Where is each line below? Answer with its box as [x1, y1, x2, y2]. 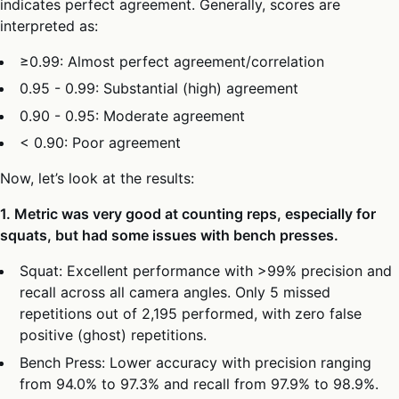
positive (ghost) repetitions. [20, 326, 208, 345]
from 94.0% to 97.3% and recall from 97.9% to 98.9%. [20, 374, 379, 393]
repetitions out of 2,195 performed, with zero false [20, 305, 362, 323]
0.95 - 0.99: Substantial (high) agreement [20, 79, 299, 98]
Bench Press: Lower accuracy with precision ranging [20, 353, 372, 371]
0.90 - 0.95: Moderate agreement [20, 106, 246, 125]
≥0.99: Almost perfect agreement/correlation [20, 53, 325, 71]
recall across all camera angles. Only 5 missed [20, 283, 331, 302]
